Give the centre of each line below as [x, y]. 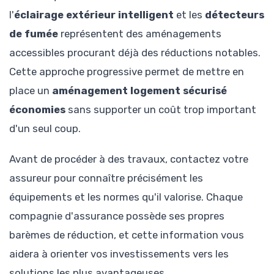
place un [31, 90]
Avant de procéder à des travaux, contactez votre [129, 159]
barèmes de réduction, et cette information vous [127, 235]
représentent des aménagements [140, 33]
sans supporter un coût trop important [161, 109]
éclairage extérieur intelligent [94, 14]
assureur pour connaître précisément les [106, 178]
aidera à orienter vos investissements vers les [119, 254]
